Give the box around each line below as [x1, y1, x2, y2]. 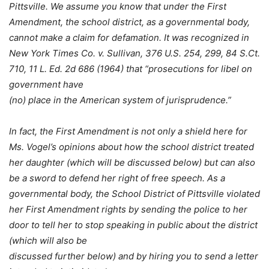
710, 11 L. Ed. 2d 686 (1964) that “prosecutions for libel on [9, 63, 252, 75]
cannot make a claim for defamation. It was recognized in [9, 32, 249, 44]
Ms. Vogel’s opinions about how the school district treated [9, 141, 254, 153]
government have [9, 79, 83, 91]
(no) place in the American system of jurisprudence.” [9, 94, 231, 106]
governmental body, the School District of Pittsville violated [9, 188, 260, 200]
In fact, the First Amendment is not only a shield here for [9, 125, 247, 138]
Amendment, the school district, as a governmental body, [9, 16, 250, 28]
